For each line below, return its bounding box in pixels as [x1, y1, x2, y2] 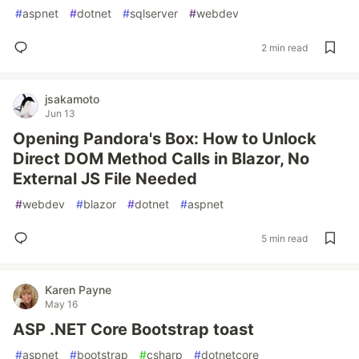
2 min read [261, 41, 308, 54]
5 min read [261, 232, 308, 244]
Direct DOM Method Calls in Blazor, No [13, 149, 309, 168]
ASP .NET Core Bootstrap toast [13, 320, 254, 339]
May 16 [45, 298, 78, 310]
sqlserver [130, 6, 178, 20]
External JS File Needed [13, 169, 197, 188]
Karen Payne [45, 283, 111, 296]
